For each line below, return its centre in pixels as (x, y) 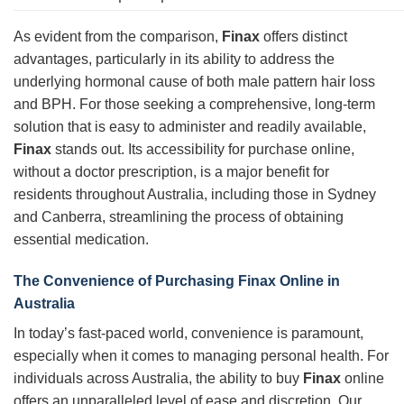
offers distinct (303, 36)
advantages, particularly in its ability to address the (174, 59)
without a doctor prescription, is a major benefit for (171, 171)
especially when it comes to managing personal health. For (201, 355)
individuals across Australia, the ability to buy (158, 378)
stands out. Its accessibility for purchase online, (203, 149)
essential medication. (81, 239)
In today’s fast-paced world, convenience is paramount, (188, 333)
